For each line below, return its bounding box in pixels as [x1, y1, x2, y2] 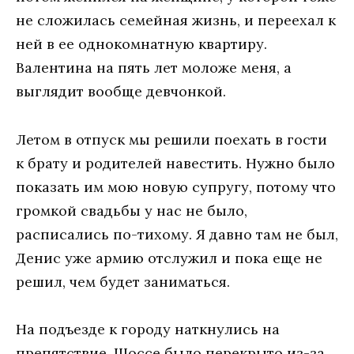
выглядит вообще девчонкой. [16, 82, 226, 101]
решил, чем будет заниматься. [16, 272, 230, 291]
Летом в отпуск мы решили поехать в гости [16, 130, 327, 149]
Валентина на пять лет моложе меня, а [16, 58, 292, 77]
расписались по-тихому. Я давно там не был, [16, 224, 338, 243]
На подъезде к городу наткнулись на [16, 320, 280, 339]
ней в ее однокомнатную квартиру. [16, 35, 267, 54]
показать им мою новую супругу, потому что [16, 177, 336, 196]
